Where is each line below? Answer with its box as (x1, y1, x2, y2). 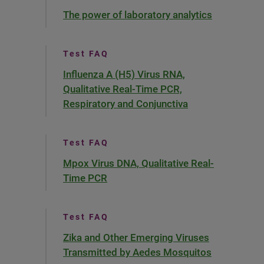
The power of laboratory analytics (63, 9, 212, 21)
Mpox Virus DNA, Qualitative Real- (63, 157, 214, 169)
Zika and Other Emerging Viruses (63, 232, 209, 243)
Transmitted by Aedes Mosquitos (63, 246, 212, 258)
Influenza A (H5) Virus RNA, (63, 68, 185, 80)
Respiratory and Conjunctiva (63, 98, 188, 110)
